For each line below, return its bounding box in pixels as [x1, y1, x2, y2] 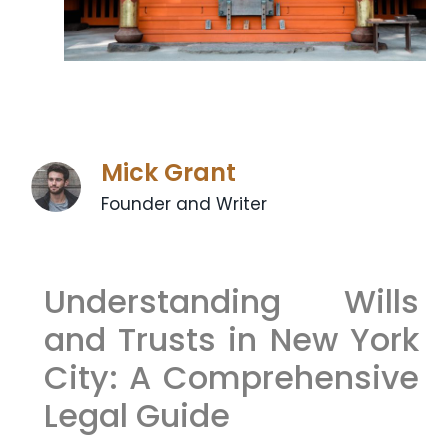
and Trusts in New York [43, 316, 419, 362]
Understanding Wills [43, 278, 419, 324]
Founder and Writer [101, 191, 268, 216]
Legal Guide [43, 392, 230, 438]
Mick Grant [101, 155, 237, 189]
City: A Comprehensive [43, 354, 419, 400]
